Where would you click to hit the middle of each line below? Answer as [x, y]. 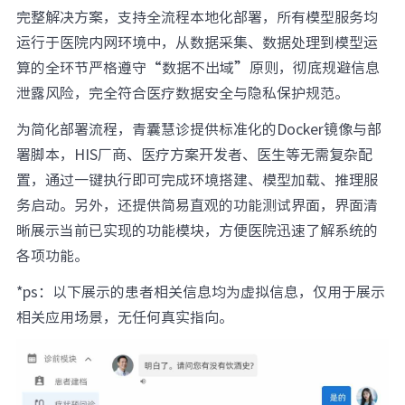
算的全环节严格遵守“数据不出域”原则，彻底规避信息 [198, 66]
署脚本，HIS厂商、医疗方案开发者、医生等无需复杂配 [194, 153]
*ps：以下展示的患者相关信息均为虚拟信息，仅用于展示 [200, 291]
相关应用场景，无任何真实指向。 [124, 316]
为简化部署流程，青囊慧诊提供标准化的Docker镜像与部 [198, 128]
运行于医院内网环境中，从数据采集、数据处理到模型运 [197, 41]
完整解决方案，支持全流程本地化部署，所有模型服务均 [197, 16]
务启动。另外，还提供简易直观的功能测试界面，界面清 [197, 204]
